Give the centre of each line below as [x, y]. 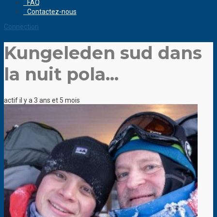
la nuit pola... [61, 74]
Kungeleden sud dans [103, 53]
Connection [21, 26]
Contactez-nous [52, 11]
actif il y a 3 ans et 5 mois [42, 101]
